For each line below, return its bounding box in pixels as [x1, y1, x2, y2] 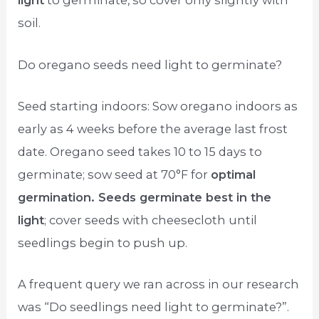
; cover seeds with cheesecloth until [44, 212, 258, 227]
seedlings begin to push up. [18, 235, 188, 250]
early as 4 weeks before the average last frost [18, 121, 288, 136]
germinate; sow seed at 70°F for [18, 167, 211, 182]
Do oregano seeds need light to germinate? [18, 57, 283, 72]
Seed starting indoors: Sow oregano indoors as [18, 98, 298, 113]
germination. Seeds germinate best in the [18, 189, 272, 204]
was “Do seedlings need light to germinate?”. [18, 300, 290, 314]
